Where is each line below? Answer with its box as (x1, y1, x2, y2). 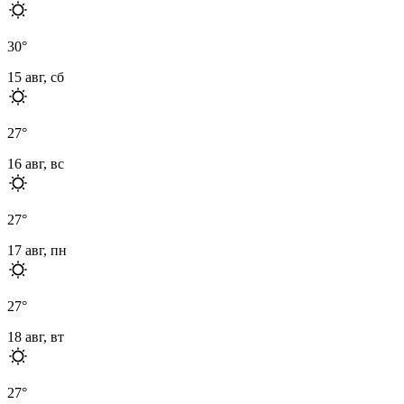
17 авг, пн (7, 242, 67, 258)
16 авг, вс (7, 155, 64, 171)
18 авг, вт (7, 328, 64, 344)
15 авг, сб (7, 69, 64, 85)
